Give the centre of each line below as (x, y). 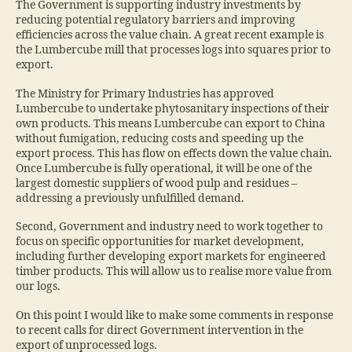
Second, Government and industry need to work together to (169, 227)
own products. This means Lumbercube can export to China (170, 123)
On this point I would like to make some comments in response (174, 315)
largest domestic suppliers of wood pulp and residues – (156, 183)
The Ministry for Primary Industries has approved (145, 93)
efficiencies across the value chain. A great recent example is (170, 35)
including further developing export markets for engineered (171, 257)
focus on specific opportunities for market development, (160, 242)
